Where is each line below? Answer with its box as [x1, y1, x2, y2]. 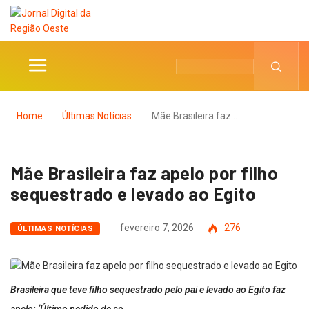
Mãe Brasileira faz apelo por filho [10, 162, 279, 183]
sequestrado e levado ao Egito [10, 183, 257, 204]
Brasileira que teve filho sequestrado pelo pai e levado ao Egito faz [10, 284, 286, 296]
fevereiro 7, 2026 [120, 222, 195, 233]
